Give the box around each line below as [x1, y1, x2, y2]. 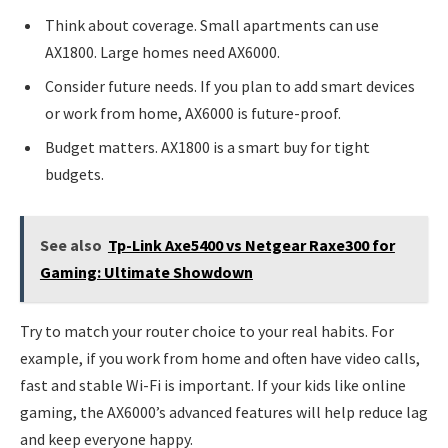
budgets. [45, 163, 104, 184]
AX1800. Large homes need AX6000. [45, 41, 280, 62]
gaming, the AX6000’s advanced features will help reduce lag [20, 402, 428, 423]
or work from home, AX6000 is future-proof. [45, 102, 341, 123]
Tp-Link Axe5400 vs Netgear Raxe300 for [107, 235, 395, 256]
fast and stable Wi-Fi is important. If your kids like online [20, 375, 406, 396]
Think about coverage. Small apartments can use [45, 14, 379, 35]
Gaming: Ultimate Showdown [39, 262, 253, 283]
